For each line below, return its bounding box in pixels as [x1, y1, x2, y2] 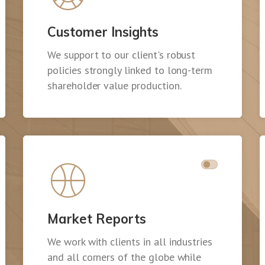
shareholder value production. [47, 79, 182, 93]
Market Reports [47, 211, 146, 228]
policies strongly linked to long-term [47, 63, 213, 77]
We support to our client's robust [47, 48, 196, 62]
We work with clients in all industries [47, 235, 213, 249]
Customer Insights [47, 24, 159, 41]
